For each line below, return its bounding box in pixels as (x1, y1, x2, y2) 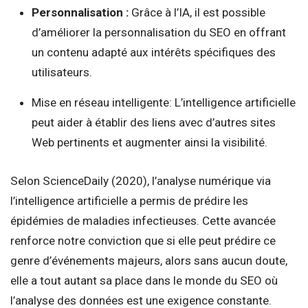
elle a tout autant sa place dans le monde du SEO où (10, 273, 278, 287)
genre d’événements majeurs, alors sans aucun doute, (10, 253, 287, 267)
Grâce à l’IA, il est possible (128, 5, 265, 19)
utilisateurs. (31, 65, 92, 79)
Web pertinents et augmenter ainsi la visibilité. (31, 135, 267, 149)
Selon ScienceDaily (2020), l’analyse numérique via (10, 173, 271, 188)
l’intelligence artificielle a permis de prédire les (10, 193, 248, 208)
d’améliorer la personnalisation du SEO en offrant (31, 25, 286, 39)
